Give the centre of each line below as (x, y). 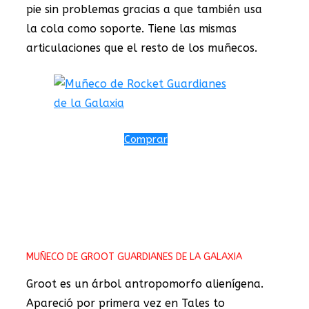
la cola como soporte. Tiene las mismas (131, 28)
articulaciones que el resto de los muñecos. (142, 48)
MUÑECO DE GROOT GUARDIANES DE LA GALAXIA (134, 257)
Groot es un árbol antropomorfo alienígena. (145, 283)
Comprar (146, 139)
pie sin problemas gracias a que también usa (144, 9)
